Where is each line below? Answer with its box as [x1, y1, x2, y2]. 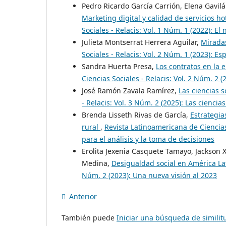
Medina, [82, 158, 111, 168]
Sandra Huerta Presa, [82, 62, 156, 72]
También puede [62, 213, 117, 223]
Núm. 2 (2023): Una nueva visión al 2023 [82, 171, 217, 181]
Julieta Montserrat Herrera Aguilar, [82, 37, 201, 47]
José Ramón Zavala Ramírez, [82, 86, 179, 96]
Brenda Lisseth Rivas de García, [82, 110, 190, 120]
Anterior [69, 192, 97, 202]
